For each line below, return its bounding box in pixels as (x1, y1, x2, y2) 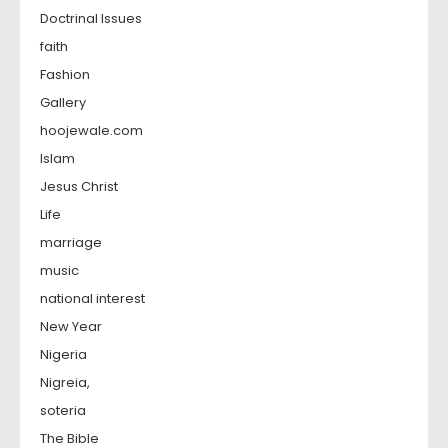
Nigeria (40, 345, 87, 365)
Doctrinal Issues (40, 9, 142, 29)
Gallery (40, 93, 86, 113)
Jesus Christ (40, 177, 118, 197)
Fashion (40, 65, 90, 85)
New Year (40, 317, 102, 337)
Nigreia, (40, 373, 90, 393)
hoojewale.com (40, 121, 143, 141)
